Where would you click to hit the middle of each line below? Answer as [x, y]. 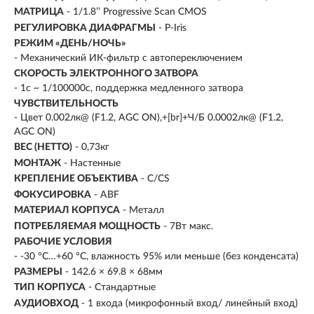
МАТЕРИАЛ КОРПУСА [67, 211]
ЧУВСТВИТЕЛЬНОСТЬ [66, 104]
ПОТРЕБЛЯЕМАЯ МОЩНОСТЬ [87, 226]
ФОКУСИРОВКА [53, 194]
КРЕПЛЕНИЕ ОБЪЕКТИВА [76, 179]
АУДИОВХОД [46, 303]
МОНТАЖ [37, 163]
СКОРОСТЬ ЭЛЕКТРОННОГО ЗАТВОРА [106, 74]
